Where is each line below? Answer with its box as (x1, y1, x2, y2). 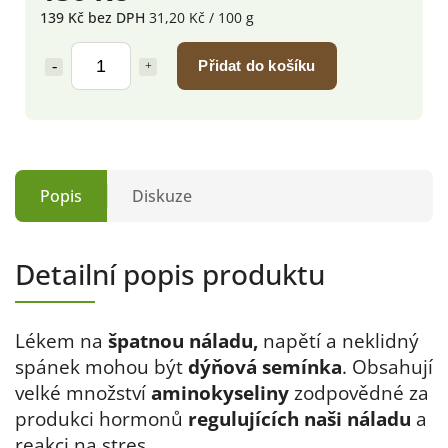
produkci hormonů (15, 406, 188, 432)
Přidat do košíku (198, 57, 316, 75)
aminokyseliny (151, 380, 289, 406)
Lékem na (15, 328, 108, 354)
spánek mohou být (15, 354, 183, 380)
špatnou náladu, (108, 328, 258, 354)
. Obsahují (342, 354, 433, 380)
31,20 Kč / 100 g (149, 8, 254, 28)
